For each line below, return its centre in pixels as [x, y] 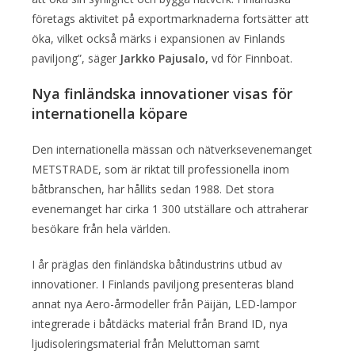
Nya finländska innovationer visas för [162, 93]
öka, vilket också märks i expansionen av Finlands [158, 38]
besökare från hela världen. [101, 228]
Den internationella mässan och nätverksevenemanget [172, 149]
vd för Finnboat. [252, 58]
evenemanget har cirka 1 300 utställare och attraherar [170, 208]
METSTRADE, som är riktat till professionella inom [160, 169]
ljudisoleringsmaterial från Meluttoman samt [146, 343]
